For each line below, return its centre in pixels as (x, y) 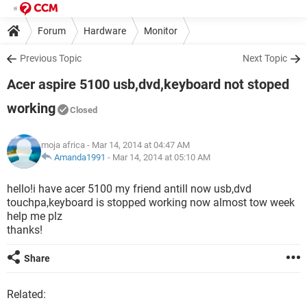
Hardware (105, 30)
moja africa (63, 145)
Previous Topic (51, 58)
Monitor (161, 30)
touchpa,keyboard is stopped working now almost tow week (151, 202)
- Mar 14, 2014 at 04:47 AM (137, 145)
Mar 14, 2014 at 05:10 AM (161, 157)
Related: (26, 294)
